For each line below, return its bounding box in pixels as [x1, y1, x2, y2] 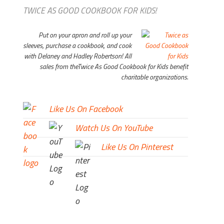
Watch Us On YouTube [75, 120, 152, 134]
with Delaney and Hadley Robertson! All [24, 50, 131, 61]
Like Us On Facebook [49, 101, 122, 115]
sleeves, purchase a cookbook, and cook [23, 39, 131, 50]
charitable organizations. [121, 71, 188, 82]
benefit [168, 60, 188, 71]
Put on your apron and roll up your [38, 29, 131, 40]
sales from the [39, 60, 77, 71]
